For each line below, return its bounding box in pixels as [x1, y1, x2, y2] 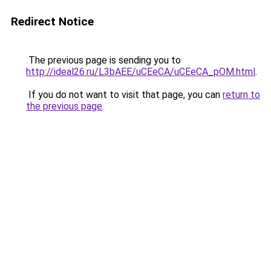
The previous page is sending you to [26, 54, 181, 66]
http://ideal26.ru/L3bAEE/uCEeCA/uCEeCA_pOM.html [26, 66, 255, 77]
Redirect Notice [11, 15, 94, 28]
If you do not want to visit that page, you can [26, 89, 223, 100]
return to [223, 89, 260, 100]
